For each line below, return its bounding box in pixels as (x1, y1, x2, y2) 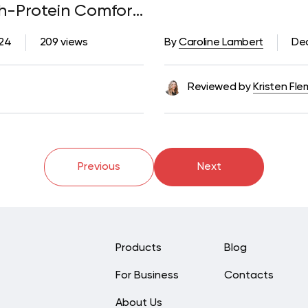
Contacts (224, 270, 274, 282)
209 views (39, 37, 88, 49)
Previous (78, 162, 120, 173)
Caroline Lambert (179, 37, 263, 49)
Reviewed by (188, 82, 251, 93)
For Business (115, 270, 179, 282)
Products (115, 243, 162, 254)
